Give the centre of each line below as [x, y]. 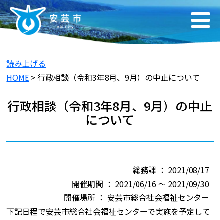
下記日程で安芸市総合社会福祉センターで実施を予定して [109, 211]
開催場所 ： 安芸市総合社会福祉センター [137, 198]
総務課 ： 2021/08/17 [171, 170]
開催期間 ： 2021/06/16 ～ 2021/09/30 [141, 184]
